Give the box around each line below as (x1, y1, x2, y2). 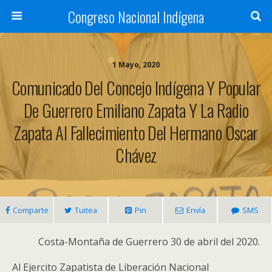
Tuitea (75, 205, 97, 216)
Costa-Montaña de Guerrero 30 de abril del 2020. (38, 235, 260, 248)
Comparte (12, 205, 49, 216)
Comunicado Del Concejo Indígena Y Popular (11, 75, 261, 100)
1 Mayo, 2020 (112, 59, 160, 70)
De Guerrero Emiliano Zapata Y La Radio (23, 97, 249, 123)
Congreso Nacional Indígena (68, 5, 204, 27)
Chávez (115, 142, 157, 168)
